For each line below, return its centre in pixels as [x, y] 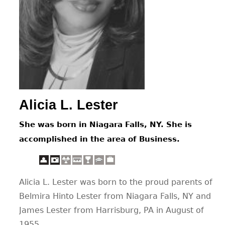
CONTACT [139, 19]
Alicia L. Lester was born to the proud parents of [116, 182]
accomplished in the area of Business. [99, 139]
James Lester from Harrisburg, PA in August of [111, 210]
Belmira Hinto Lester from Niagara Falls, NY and [115, 196]
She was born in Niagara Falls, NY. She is [105, 125]
